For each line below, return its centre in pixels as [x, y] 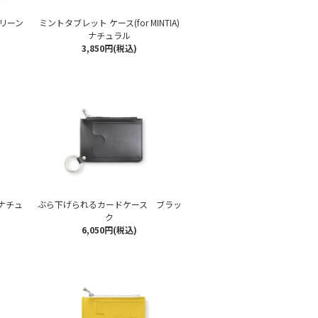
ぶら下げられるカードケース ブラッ [109, 204]
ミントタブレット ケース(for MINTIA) [110, 23]
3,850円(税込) [110, 48]
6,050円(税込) [110, 230]
